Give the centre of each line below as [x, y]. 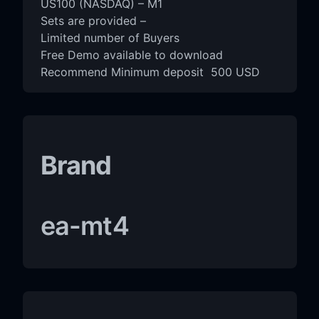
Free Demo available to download [131, 54]
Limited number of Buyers [110, 37]
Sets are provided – [93, 20]
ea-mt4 [84, 225]
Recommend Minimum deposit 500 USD [150, 72]
